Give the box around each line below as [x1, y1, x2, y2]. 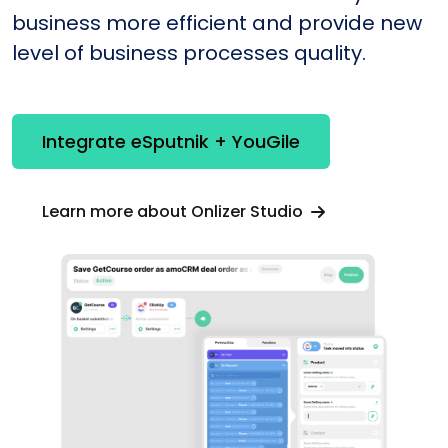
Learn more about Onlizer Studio [42, 199, 307, 223]
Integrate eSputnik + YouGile [42, 129, 300, 155]
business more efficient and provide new [12, 8, 422, 37]
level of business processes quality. [12, 38, 366, 67]
